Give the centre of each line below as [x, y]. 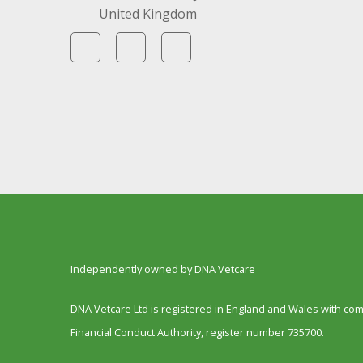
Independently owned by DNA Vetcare [163, 269]
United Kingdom [148, 13]
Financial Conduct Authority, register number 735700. [197, 332]
